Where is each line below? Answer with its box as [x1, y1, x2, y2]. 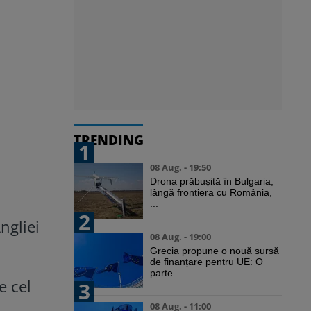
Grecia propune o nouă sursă [150, 245, 279, 257]
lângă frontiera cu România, [150, 187, 272, 199]
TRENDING [74, 131, 144, 150]
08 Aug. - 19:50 [150, 161, 211, 174]
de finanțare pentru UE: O [150, 256, 263, 268]
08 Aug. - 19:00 [150, 230, 211, 244]
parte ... [150, 267, 184, 279]
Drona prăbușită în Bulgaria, [150, 176, 274, 187]
